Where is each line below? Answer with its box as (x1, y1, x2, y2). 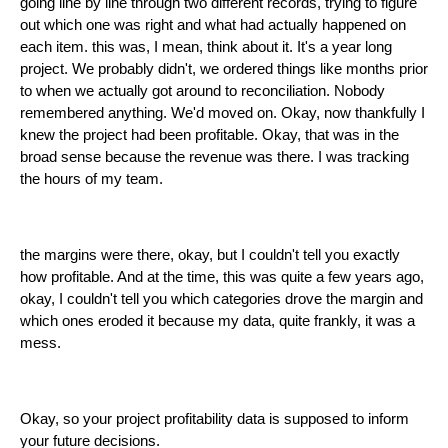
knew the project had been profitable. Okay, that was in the (20, 127, 399, 144)
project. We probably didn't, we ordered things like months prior (20, 61, 428, 78)
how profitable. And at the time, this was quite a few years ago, (20, 269, 424, 286)
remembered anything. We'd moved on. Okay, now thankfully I (20, 105, 425, 122)
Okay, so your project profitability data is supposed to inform (20, 411, 409, 428)
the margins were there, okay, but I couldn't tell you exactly (20, 247, 400, 264)
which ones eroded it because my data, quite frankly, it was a (20, 313, 415, 330)
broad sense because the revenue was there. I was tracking (20, 149, 409, 166)
